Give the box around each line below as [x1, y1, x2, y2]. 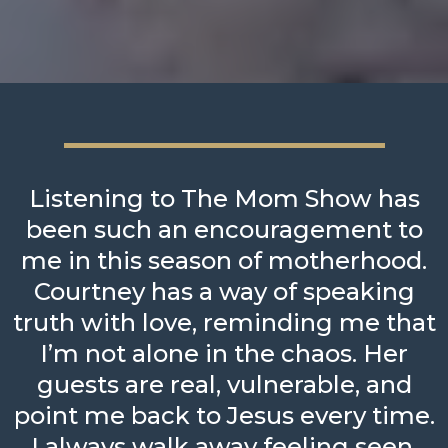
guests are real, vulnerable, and [36, 370, 412, 400]
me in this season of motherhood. [21, 246, 427, 276]
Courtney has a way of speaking [33, 277, 415, 307]
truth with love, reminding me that [12, 308, 436, 338]
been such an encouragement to [25, 215, 423, 245]
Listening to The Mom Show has [28, 184, 420, 214]
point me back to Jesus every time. [13, 401, 435, 431]
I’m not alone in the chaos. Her [40, 339, 408, 369]
